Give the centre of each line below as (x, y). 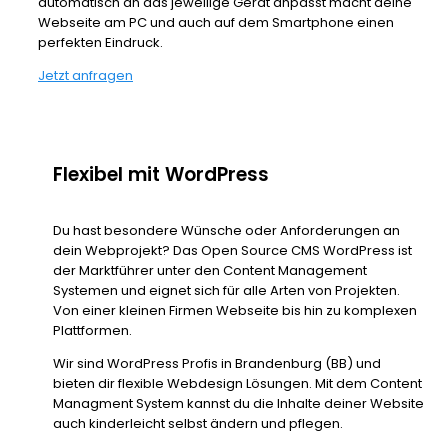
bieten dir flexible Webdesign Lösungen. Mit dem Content (237, 384)
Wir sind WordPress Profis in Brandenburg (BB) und (217, 364)
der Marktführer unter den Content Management (210, 271)
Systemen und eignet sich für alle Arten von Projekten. (226, 291)
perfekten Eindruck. (100, 43)
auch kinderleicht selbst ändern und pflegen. (198, 424)
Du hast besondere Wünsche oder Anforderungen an (226, 231)
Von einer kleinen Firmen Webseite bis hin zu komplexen (235, 311)
